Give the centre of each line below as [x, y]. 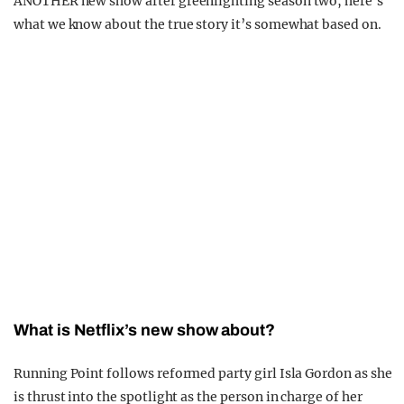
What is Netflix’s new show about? [145, 331]
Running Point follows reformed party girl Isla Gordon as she [203, 374]
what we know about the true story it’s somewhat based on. [197, 25]
